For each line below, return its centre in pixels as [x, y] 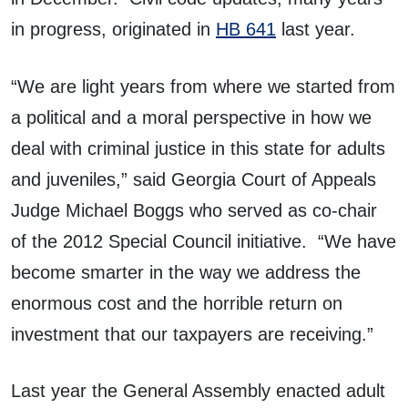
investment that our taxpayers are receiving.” [192, 334]
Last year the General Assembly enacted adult [198, 391]
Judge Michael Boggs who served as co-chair [194, 210]
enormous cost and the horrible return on [177, 303]
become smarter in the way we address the [186, 272]
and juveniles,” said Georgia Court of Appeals [194, 179]
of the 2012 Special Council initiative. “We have [204, 241]
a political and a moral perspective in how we [191, 117]
